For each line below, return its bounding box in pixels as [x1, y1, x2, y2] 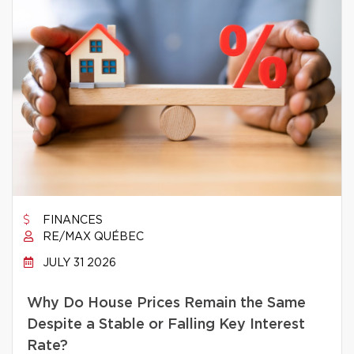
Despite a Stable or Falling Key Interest [27, 318, 305, 332]
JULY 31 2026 [40, 258, 116, 269]
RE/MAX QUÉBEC [40, 232, 144, 243]
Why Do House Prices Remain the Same [27, 296, 306, 311]
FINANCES [40, 215, 103, 226]
